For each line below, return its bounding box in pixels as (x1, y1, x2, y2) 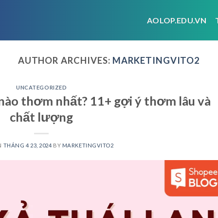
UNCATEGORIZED (16, 84, 67, 91)
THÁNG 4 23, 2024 (3, 142, 52, 148)
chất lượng (10, 109, 73, 124)
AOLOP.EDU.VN (147, 15, 206, 25)
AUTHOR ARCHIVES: (18, 55, 113, 66)
